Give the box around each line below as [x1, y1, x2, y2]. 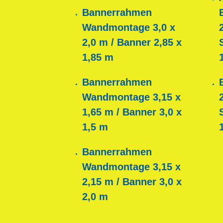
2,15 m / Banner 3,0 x [82, 176, 182, 188]
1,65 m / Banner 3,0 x [82, 107, 182, 118]
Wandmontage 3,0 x [82, 22, 175, 33]
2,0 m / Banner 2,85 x [82, 37, 182, 48]
